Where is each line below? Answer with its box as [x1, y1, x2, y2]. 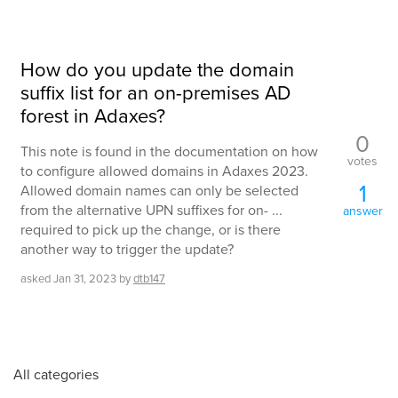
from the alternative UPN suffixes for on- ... [20, 199, 283, 220]
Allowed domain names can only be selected [20, 179, 298, 201]
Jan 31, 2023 [53, 269, 116, 287]
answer [342, 202, 383, 221]
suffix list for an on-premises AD [20, 77, 291, 107]
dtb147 [133, 269, 165, 287]
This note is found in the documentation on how [20, 140, 318, 162]
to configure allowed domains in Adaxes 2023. [20, 160, 308, 181]
